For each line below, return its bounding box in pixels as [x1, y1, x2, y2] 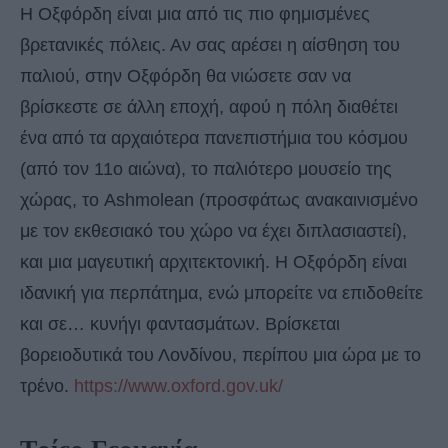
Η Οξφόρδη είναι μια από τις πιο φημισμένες [20, 3, 370, 24]
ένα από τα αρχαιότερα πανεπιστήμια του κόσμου [20, 127, 408, 148]
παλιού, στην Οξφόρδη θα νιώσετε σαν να [20, 65, 351, 86]
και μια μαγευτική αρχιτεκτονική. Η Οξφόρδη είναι [20, 251, 407, 272]
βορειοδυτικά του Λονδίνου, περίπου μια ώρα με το [20, 344, 421, 365]
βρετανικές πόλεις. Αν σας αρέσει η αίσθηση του [20, 34, 400, 55]
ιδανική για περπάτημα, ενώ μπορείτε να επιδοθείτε [20, 282, 423, 303]
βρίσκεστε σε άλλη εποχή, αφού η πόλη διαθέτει [20, 96, 398, 117]
